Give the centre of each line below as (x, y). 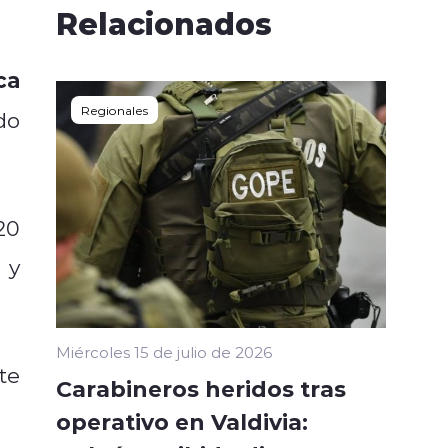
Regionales (114, 109)
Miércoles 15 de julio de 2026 (164, 352)
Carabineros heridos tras (201, 388)
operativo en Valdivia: (182, 421)
